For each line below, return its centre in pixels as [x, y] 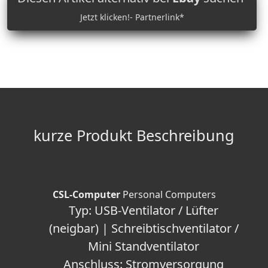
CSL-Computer [86, 195]
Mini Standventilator [144, 246]
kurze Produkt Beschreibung [134, 135]
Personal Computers [168, 195]
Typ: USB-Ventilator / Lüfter [144, 211]
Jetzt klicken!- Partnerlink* [132, 17]
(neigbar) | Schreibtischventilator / [144, 229]
